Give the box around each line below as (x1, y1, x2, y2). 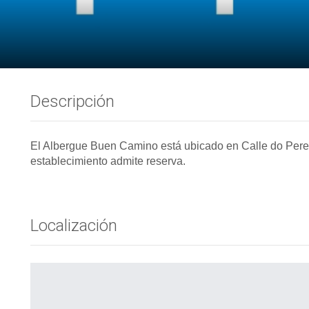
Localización (30, 216, 117, 235)
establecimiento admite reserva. (30, 155, 186, 167)
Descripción (30, 92, 114, 111)
